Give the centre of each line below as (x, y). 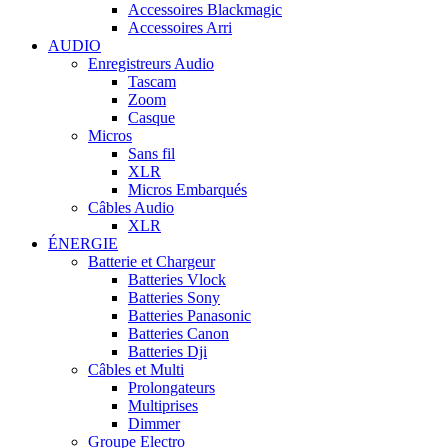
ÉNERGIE (83, 244)
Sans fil (151, 154)
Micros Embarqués (187, 190)
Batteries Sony (174, 298)
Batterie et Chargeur (151, 262)
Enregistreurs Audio (151, 64)
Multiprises (163, 406)
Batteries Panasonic (189, 316)
